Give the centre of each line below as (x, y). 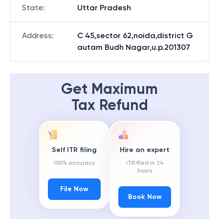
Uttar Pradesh (104, 8)
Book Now (145, 197)
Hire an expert (145, 150)
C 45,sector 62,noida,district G (135, 35)
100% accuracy (74, 163)
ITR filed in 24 (145, 163)
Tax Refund (109, 105)
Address (37, 35)
